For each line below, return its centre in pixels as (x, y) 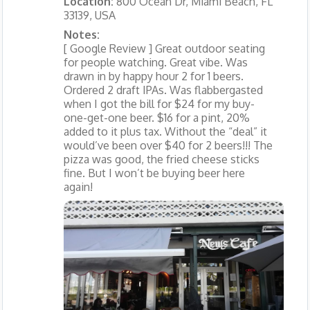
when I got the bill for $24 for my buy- (159, 103)
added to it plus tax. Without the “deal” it (165, 131)
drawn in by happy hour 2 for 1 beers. (153, 76)
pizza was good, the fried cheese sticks (161, 159)
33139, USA (89, 15)
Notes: (81, 34)
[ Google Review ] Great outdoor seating (164, 48)
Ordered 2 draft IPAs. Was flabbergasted (163, 90)
